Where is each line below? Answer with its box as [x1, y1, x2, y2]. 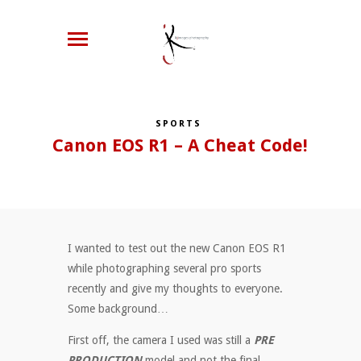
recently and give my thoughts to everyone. [68, 282, 283, 296]
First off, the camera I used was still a [68, 334, 254, 347]
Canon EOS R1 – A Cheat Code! [52, 135, 309, 156]
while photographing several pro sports [68, 262, 261, 276]
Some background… [68, 302, 168, 316]
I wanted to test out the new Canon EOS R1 [68, 242, 286, 255]
